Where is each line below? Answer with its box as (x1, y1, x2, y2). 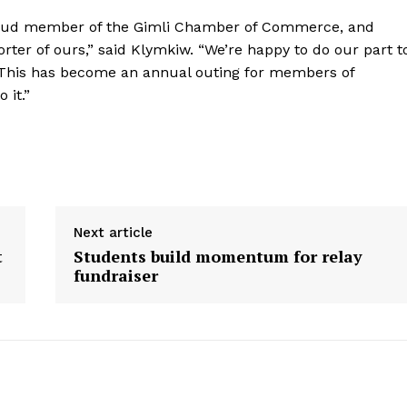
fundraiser (73, 264, 158, 287)
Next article (73, 224, 153, 242)
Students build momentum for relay (73, 245, 362, 268)
